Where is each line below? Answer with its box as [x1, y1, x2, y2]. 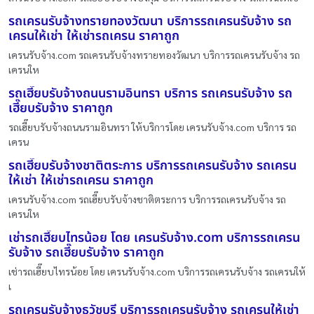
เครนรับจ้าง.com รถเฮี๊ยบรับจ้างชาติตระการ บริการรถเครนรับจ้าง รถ [8, 193, 286, 205]
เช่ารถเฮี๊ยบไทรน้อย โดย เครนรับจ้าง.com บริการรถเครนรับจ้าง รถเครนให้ [8, 265, 306, 278]
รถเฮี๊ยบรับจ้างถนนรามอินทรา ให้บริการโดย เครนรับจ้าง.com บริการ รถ [8, 121, 296, 133]
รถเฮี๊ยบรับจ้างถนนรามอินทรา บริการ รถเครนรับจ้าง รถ [8, 84, 292, 103]
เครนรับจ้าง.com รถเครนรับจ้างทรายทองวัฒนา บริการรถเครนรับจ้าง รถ [8, 48, 300, 61]
